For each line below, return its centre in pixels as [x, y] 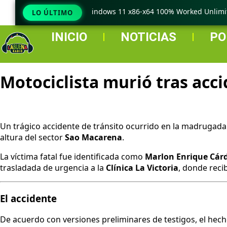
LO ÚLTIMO [52, 13]
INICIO [69, 37]
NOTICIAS [149, 37]
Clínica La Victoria [142, 167]
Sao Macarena [93, 137]
